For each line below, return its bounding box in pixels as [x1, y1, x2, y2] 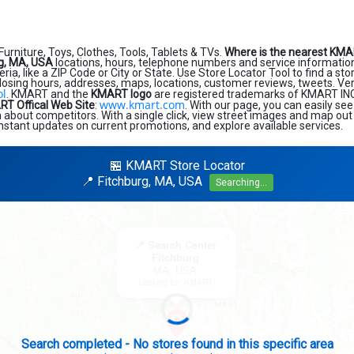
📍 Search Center [134, 237, 217, 252]
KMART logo [91, 88, 152, 100]
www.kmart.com [100, 97, 185, 112]
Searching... [215, 177, 267, 188]
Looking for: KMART [137, 276, 213, 288]
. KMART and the [6, 88, 91, 100]
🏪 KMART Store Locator [109, 158, 245, 173]
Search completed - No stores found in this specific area [21, 337, 333, 352]
